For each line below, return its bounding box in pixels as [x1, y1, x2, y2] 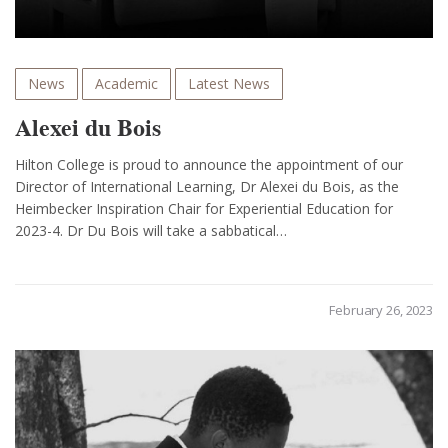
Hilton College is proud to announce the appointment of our [15, 155, 403, 175]
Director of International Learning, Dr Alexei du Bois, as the [15, 177, 399, 197]
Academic [95, 74, 158, 94]
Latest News [188, 74, 270, 94]
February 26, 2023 [329, 301, 433, 320]
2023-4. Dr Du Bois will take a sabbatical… [15, 221, 287, 241]
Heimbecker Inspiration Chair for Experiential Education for [15, 199, 393, 219]
